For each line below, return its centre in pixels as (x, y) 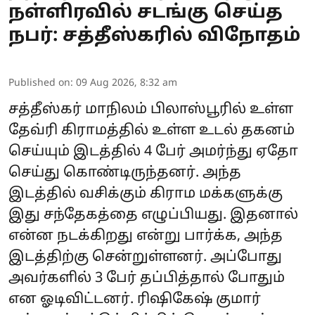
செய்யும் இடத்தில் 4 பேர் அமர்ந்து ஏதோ (153, 152)
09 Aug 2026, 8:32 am (127, 83)
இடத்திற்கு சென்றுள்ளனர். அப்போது (145, 257)
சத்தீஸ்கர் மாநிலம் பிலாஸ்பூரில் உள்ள (151, 109)
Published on (39, 83)
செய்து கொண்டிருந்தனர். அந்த (125, 173)
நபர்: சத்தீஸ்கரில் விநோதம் (154, 36)
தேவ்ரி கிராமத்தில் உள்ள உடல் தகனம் (152, 130)
